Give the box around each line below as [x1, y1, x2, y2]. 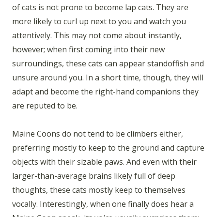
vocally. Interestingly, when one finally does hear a [12, 199, 194, 210]
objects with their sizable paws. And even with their [12, 156, 197, 168]
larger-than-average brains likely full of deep [12, 170, 175, 182]
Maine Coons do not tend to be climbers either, [12, 128, 183, 139]
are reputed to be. [12, 100, 77, 111]
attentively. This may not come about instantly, [12, 30, 182, 41]
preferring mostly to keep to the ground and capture [12, 142, 204, 154]
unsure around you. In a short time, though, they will [12, 72, 203, 83]
